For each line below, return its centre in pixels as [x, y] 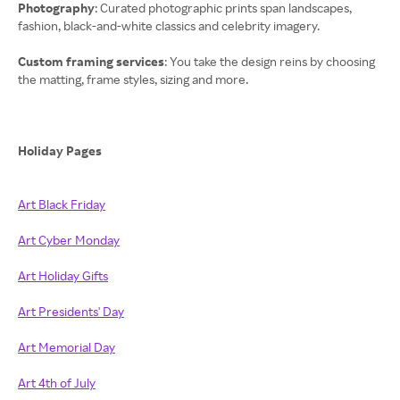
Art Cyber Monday [69, 240]
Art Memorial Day [67, 347]
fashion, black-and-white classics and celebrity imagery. [169, 25]
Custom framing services [91, 61]
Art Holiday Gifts [63, 275]
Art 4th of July [57, 383]
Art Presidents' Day [71, 311]
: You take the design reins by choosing [270, 61]
